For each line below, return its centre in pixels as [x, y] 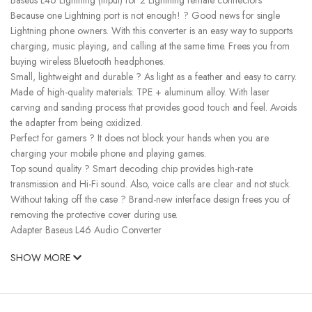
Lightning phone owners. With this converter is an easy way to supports [151, 30]
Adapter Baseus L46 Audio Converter [86, 229]
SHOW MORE [42, 257]
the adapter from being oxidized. [77, 122]
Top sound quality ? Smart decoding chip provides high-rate [132, 168]
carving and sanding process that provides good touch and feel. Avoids [154, 107]
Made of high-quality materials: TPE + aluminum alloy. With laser [140, 92]
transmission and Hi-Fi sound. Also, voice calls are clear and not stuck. [151, 184]
